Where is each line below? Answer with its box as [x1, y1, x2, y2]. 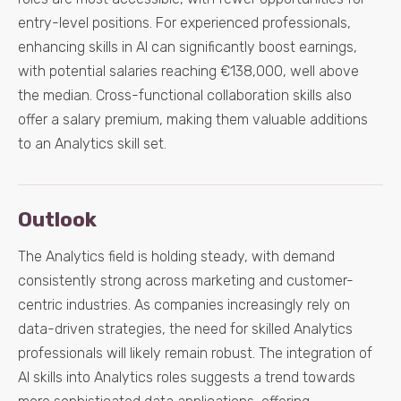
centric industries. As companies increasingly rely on [18, 296, 350, 313]
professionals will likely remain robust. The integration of [18, 345, 372, 362]
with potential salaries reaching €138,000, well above [18, 63, 359, 80]
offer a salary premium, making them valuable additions [18, 111, 368, 128]
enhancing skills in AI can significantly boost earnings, [18, 38, 357, 55]
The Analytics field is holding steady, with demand [18, 248, 335, 265]
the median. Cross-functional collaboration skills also [18, 87, 352, 104]
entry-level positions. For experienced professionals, [18, 14, 351, 31]
